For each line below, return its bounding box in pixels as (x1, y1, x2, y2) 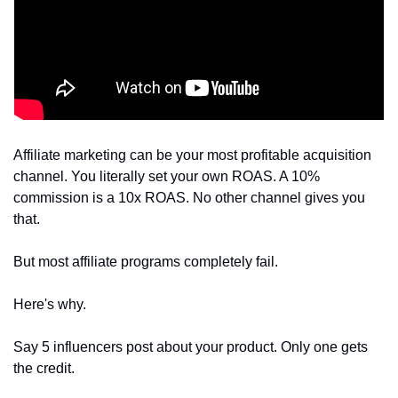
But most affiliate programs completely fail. (13, 254, 278, 269)
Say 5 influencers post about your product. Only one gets (13, 339, 368, 354)
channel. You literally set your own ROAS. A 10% (13, 169, 320, 184)
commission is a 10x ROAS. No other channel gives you (13, 190, 365, 205)
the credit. (13, 361, 82, 376)
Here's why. (13, 297, 90, 312)
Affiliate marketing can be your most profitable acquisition (13, 147, 371, 163)
